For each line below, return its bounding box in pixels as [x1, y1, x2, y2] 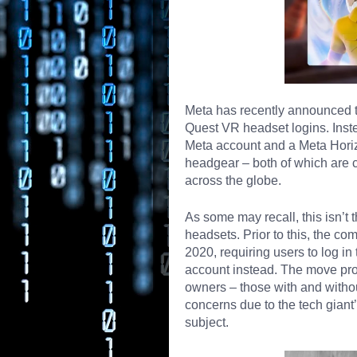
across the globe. [185, 174, 281, 187]
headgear [185, 156, 239, 170]
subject [185, 316, 226, 329]
